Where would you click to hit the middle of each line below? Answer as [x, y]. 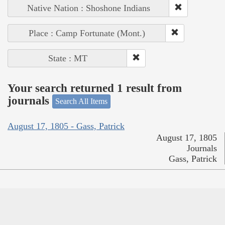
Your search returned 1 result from [95, 88]
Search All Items [81, 101]
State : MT [68, 59]
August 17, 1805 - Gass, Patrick [66, 126]
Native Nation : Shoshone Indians [89, 8]
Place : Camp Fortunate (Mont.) [87, 33]
